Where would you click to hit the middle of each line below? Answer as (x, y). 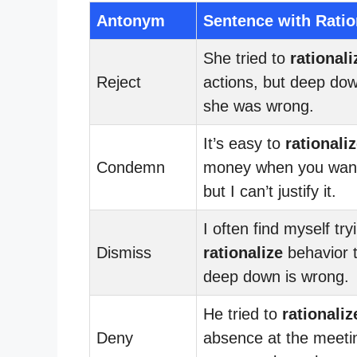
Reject (119, 82)
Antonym (131, 20)
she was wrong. (259, 106)
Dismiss (124, 252)
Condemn (131, 167)
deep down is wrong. (276, 276)
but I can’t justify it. (270, 191)
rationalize (243, 252)
